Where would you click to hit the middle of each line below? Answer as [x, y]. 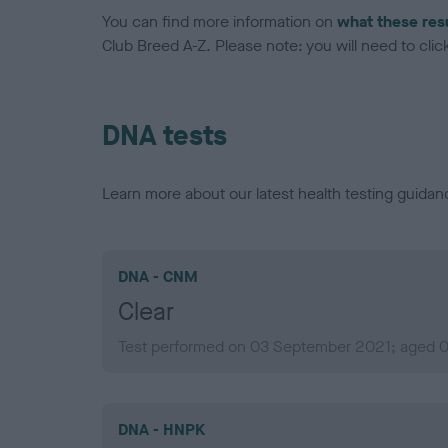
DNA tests [164, 136]
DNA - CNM [158, 277]
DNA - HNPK [161, 430]
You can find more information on [219, 22]
